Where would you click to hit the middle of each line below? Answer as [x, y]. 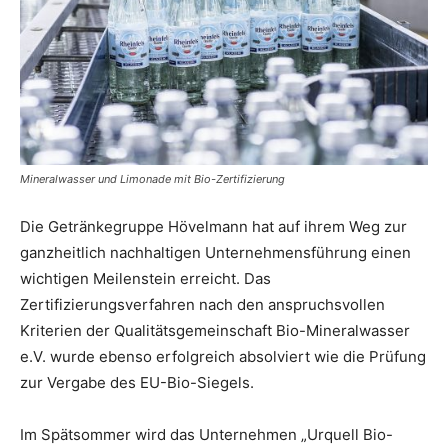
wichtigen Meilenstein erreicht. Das [145, 278]
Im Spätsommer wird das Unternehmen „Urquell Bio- [206, 434]
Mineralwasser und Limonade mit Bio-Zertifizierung [152, 178]
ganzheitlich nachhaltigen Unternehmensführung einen [215, 252]
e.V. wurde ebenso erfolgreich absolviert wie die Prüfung [223, 356]
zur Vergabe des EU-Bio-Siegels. [137, 382]
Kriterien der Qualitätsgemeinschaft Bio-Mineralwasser [215, 330]
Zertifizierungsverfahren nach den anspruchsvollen [202, 304]
